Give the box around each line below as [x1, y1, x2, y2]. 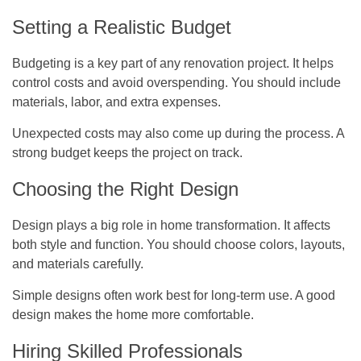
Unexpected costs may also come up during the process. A [12, 126, 344, 140]
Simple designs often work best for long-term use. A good [12, 288, 335, 302]
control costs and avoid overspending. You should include [12, 75, 341, 89]
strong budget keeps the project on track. [12, 145, 243, 160]
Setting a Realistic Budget [12, 15, 231, 38]
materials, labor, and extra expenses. [12, 94, 221, 109]
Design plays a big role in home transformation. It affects [12, 218, 330, 232]
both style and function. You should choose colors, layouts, [12, 237, 345, 251]
